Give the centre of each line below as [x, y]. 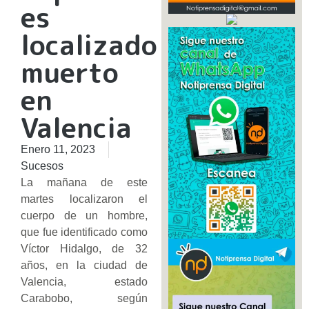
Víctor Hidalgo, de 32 [84, 249]
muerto [70, 73]
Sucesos [42, 166]
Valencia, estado [84, 282]
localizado [89, 45]
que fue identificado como [84, 232]
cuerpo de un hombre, [84, 216]
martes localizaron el [84, 199]
